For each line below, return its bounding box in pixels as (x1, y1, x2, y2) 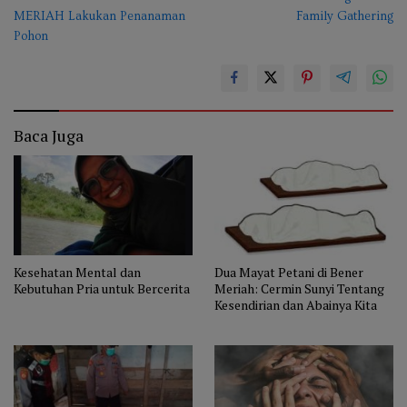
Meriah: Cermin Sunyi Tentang (214, 279, 384, 297)
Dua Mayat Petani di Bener (214, 263, 363, 281)
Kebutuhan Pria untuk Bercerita (14, 279, 190, 297)
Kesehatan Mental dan (14, 263, 141, 281)
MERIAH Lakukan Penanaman (14, 8, 185, 24)
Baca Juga (14, 124, 84, 146)
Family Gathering (296, 8, 393, 24)
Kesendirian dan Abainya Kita (214, 295, 377, 313)
